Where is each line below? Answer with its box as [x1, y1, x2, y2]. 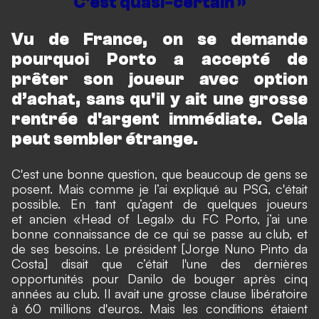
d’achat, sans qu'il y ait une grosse [11, 89, 308, 109]
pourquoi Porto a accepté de [11, 49, 308, 69]
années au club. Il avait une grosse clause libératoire [11, 285, 308, 301]
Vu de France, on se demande [11, 29, 308, 49]
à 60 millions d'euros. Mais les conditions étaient [11, 300, 308, 316]
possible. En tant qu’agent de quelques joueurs [11, 195, 308, 211]
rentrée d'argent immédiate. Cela [11, 109, 308, 129]
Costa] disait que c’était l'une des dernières [11, 255, 308, 271]
